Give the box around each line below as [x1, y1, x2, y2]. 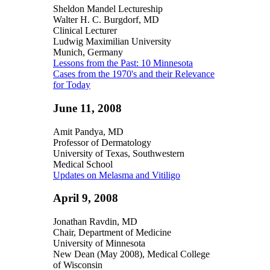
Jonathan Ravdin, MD [53, 216, 137, 227]
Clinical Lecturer [53, 25, 119, 36]
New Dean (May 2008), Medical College [53, 249, 210, 260]
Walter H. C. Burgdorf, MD [53, 14, 159, 25]
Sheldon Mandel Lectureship [53, 4, 163, 14]
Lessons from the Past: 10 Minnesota [53, 58, 193, 69]
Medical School [53, 159, 113, 169]
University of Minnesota [53, 238, 145, 249]
